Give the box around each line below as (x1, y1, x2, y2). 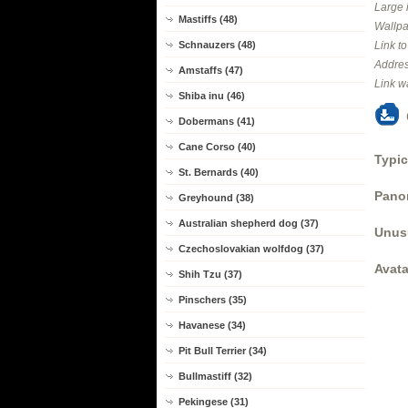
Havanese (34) (178, 320, 246, 331)
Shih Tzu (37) (178, 269, 242, 280)
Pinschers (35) (178, 294, 247, 305)
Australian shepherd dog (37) (178, 218, 319, 229)
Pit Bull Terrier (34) (178, 345, 267, 356)
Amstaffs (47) (178, 65, 243, 76)
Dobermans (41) (178, 116, 255, 127)
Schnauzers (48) (178, 39, 256, 50)
